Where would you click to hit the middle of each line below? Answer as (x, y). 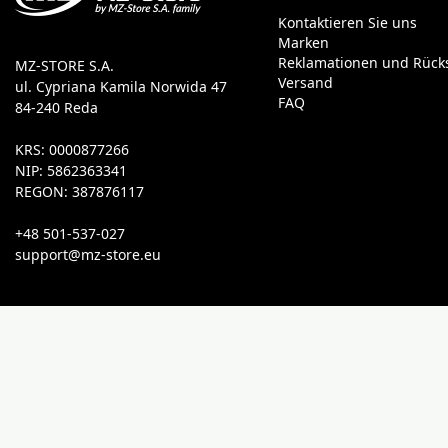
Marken (303, 43)
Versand (305, 83)
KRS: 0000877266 (72, 150)
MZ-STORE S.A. (64, 66)
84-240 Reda (56, 108)
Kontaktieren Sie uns (347, 23)
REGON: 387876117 (79, 192)
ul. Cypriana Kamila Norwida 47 (121, 87)
